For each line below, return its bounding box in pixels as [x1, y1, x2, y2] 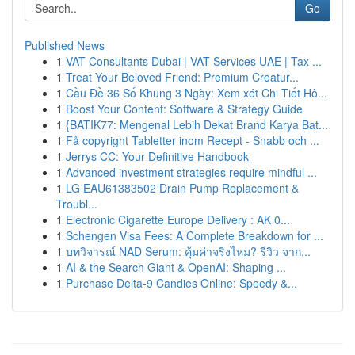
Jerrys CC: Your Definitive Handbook [66, 148, 249, 164]
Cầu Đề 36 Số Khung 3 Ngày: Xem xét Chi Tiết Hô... [66, 85, 327, 101]
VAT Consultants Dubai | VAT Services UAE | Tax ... [66, 53, 322, 69]
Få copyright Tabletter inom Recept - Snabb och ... [66, 132, 319, 148]
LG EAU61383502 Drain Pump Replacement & [66, 180, 299, 196]
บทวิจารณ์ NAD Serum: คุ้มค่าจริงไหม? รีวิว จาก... [66, 243, 311, 259]
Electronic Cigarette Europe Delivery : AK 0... [66, 212, 290, 227]
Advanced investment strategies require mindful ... [66, 164, 317, 180]
